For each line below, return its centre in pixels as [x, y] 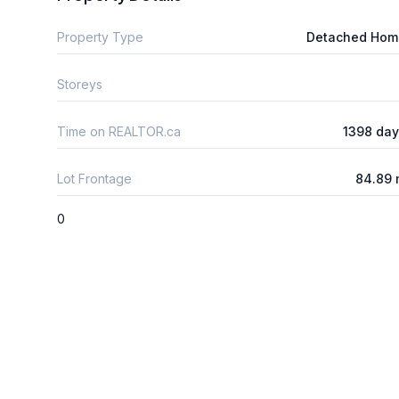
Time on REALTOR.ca [119, 131]
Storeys [80, 84]
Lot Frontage [94, 178]
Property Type [100, 37]
